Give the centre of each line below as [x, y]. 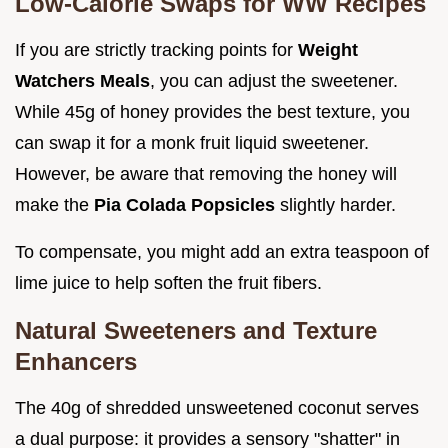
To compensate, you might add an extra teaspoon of [222, 252]
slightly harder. [335, 205]
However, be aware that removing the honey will [206, 174]
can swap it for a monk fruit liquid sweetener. [192, 143]
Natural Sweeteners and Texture [196, 331]
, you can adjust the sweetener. [274, 81]
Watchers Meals [82, 81]
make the [54, 205]
